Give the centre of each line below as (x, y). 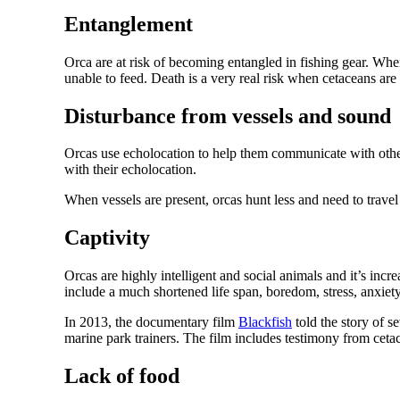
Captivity (107, 238)
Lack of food (122, 376)
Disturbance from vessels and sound (228, 116)
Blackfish (265, 322)
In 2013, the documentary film (151, 322)
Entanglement (129, 24)
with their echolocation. (130, 170)
